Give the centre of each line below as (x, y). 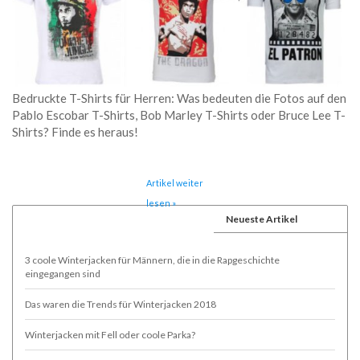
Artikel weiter (175, 182)
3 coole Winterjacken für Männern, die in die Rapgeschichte (152, 260)
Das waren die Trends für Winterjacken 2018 (121, 304)
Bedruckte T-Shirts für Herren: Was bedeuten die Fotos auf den (179, 98)
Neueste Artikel (261, 219)
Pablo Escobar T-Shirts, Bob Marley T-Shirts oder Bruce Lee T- (179, 115)
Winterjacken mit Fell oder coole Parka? (110, 334)
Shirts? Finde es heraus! (75, 131)
